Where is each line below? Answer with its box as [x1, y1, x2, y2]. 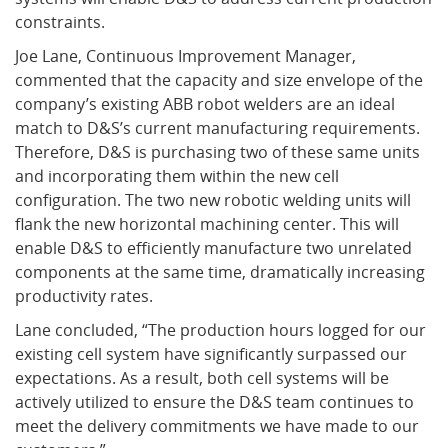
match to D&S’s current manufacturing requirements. [15, 117, 420, 140]
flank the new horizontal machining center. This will [15, 213, 399, 236]
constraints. [15, 11, 105, 34]
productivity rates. [15, 285, 153, 308]
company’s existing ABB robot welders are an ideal [15, 93, 395, 116]
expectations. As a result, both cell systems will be [15, 367, 389, 390]
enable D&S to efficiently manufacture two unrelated [15, 237, 412, 260]
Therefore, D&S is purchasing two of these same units [15, 141, 420, 164]
